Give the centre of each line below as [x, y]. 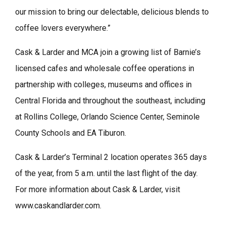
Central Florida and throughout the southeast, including [110, 100]
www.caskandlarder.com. [58, 205]
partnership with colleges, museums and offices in [103, 84]
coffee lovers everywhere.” [63, 28]
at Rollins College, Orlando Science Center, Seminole [107, 117]
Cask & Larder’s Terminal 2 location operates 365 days [111, 157]
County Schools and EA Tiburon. [71, 133]
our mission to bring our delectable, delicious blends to [112, 12]
